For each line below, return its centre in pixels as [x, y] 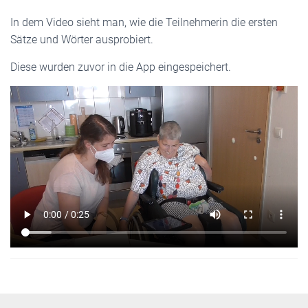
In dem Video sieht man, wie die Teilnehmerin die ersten [144, 22]
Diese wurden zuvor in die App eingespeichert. [122, 67]
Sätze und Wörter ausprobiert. [82, 40]
